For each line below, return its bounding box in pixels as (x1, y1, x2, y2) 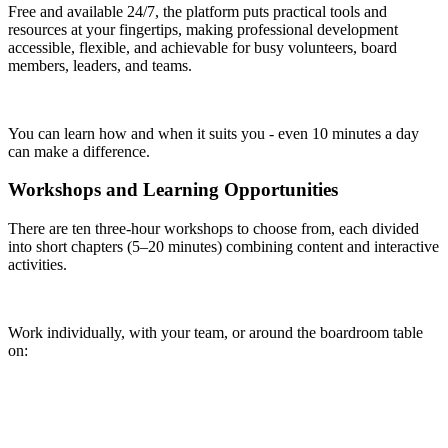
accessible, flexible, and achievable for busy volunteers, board (8, 38, 397, 56)
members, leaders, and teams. (8, 56, 192, 74)
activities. (8, 256, 67, 274)
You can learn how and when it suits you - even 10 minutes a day (8, 124, 419, 142)
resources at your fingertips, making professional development (8, 20, 398, 38)
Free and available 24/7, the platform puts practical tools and (8, 2, 387, 20)
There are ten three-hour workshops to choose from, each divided (8, 220, 419, 238)
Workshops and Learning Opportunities (8, 179, 338, 201)
